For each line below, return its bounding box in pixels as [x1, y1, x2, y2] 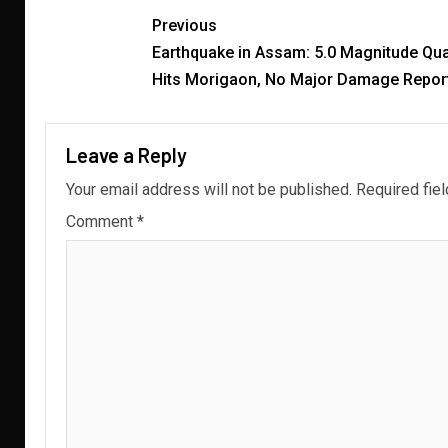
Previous [151, 16, 217, 36]
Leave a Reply [66, 143, 187, 168]
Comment [66, 212, 137, 232]
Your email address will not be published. [66, 180, 352, 200]
